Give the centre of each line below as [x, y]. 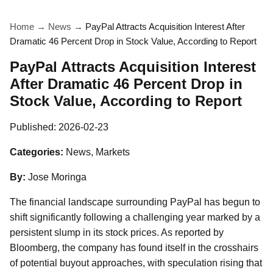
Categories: [37, 152]
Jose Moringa [57, 177]
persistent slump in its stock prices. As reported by [117, 232]
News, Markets [98, 152]
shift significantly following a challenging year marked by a [135, 217]
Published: [34, 127]
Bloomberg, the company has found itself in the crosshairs [134, 248]
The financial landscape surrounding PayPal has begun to [135, 202]
